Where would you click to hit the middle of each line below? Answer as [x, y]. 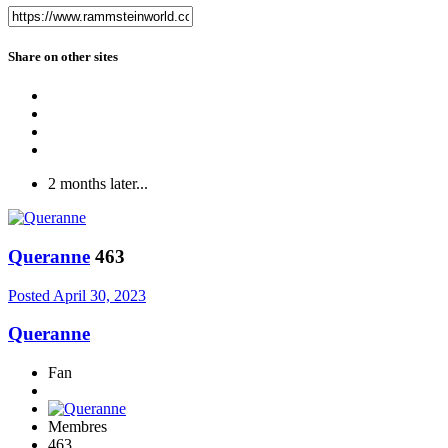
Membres [77, 426]
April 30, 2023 [99, 295]
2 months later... [98, 184]
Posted [30, 295]
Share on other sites [63, 56]
